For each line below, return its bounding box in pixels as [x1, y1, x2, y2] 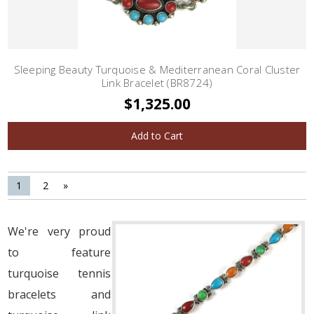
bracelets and [8, 287, 111, 303]
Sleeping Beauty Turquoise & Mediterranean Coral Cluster [13, 62, 301, 77]
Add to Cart [131, 129, 183, 143]
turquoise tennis [8, 266, 111, 282]
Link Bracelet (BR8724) [101, 76, 213, 90]
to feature [8, 245, 111, 261]
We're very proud [8, 224, 111, 240]
